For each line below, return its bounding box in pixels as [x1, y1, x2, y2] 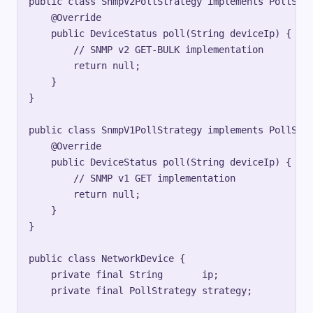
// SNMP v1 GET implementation [29, 172, 235, 184]
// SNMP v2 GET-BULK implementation [29, 43, 263, 55]
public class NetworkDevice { [29, 252, 185, 264]
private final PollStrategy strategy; [29, 284, 252, 296]
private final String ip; [29, 268, 219, 280]
